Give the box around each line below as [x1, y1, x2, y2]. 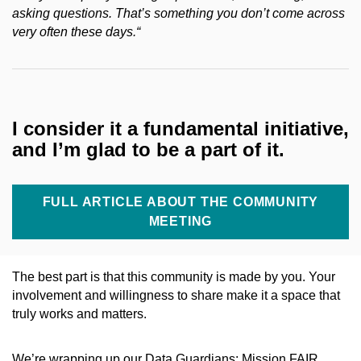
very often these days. [12, 25, 136, 39]
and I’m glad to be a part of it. [12, 138, 284, 160]
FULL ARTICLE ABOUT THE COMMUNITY [42, 194, 319, 209]
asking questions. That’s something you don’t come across [12, 6, 345, 21]
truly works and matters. [12, 306, 147, 321]
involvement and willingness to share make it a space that [12, 288, 340, 302]
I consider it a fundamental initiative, [12, 117, 349, 139]
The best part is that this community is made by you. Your [12, 269, 335, 284]
